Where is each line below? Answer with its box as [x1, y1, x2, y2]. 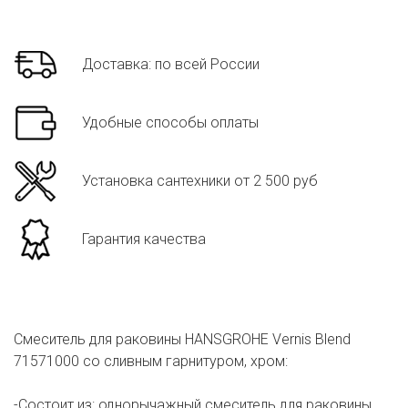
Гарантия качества [82, 230, 206, 249]
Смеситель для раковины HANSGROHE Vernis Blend [14, 331, 351, 349]
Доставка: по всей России [82, 56, 260, 74]
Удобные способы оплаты [82, 114, 259, 132]
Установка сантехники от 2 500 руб [82, 172, 318, 190]
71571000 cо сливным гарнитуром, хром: [14, 352, 288, 371]
